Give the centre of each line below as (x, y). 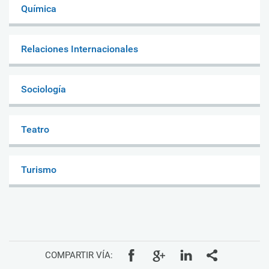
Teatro (35, 129)
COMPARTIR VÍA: (79, 255)
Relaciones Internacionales (80, 49)
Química (39, 8)
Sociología (44, 89)
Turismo (39, 169)
